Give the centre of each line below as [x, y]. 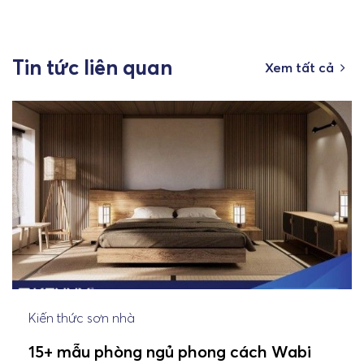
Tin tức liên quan [92, 68]
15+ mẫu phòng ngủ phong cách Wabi [170, 352]
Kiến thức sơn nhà [82, 318]
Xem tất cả [299, 68]
